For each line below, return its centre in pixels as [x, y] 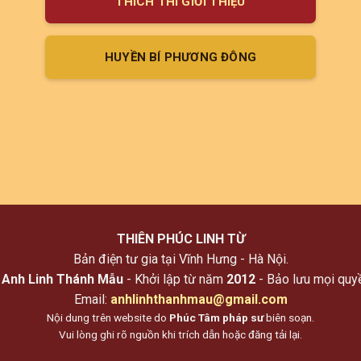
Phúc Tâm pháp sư [216, 317]
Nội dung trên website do [108, 317]
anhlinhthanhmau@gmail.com [199, 299]
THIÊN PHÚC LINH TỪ [180, 239]
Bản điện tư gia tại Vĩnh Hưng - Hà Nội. [180, 259]
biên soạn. [289, 317]
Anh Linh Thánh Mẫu [62, 279]
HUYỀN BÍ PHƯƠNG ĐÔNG [180, 57]
